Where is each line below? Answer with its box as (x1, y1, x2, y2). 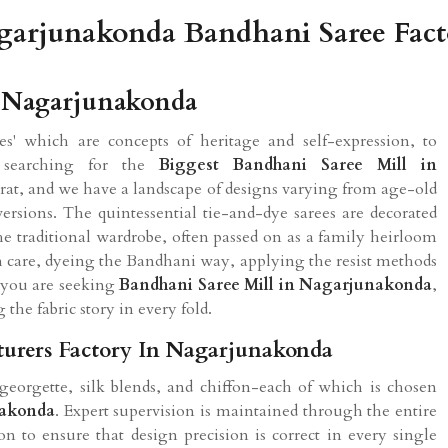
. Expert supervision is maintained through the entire (54, 399, 438, 422)
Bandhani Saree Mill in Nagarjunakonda (119, 273, 433, 296)
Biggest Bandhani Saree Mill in (159, 153, 437, 176)
